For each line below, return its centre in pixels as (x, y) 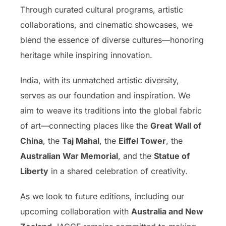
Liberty (34, 171)
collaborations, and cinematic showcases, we (106, 24)
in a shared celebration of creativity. (118, 171)
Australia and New (167, 211)
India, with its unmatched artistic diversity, (100, 80)
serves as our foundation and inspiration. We (105, 95)
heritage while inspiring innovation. (86, 55)
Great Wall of (176, 125)
